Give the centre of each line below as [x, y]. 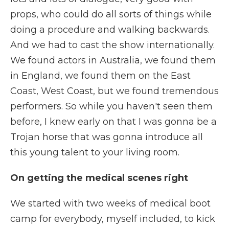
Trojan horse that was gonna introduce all [107, 137]
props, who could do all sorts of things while [111, 14]
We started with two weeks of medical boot [110, 203]
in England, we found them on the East [100, 76]
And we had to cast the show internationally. [112, 45]
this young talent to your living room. [95, 152]
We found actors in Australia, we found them [113, 60]
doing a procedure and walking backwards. [110, 30]
